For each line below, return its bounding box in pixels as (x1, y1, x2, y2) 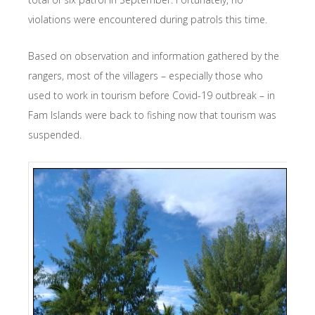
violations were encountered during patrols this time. (28, 12, 267, 26)
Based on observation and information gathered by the (28, 49, 279, 63)
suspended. (28, 127, 82, 141)
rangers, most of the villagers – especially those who (28, 68, 263, 82)
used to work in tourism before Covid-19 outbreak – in (28, 88, 275, 102)
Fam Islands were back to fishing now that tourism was (28, 108, 276, 122)
